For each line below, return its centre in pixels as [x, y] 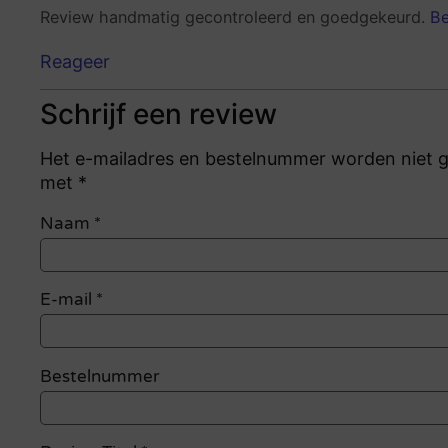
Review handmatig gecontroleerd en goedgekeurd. [235, 16]
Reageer [75, 62]
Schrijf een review [158, 114]
